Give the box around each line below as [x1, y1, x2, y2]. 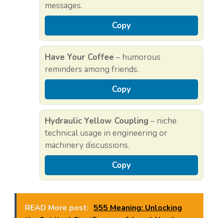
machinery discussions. [45, 140, 129, 151]
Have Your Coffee [45, 52, 114, 63]
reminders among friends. [45, 64, 139, 75]
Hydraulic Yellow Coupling [45, 115, 148, 127]
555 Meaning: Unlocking [93, 202, 182, 213]
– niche [148, 115, 177, 127]
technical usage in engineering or [45, 127, 167, 139]
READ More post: [25, 202, 89, 213]
